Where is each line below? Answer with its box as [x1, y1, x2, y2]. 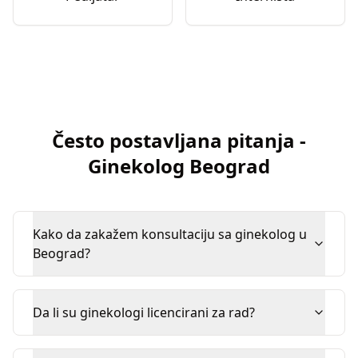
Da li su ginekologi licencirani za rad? [33, 304, 255, 321]
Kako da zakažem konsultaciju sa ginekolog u [33, 225, 307, 243]
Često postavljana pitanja [52, 127, 295, 153]
